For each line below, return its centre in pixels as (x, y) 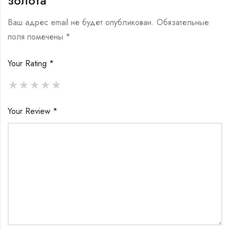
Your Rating (28, 64)
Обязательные (183, 23)
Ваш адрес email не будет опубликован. (81, 23)
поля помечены (37, 37)
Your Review (30, 111)
